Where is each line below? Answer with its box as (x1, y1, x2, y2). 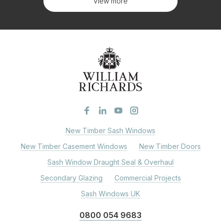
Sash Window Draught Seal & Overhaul (47, 157, 174, 166)
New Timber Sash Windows (66, 126, 155, 135)
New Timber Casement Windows (20, 142, 127, 150)
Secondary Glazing (40, 173, 103, 182)
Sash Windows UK (81, 189, 140, 198)
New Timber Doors (139, 142, 201, 150)
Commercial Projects (114, 173, 181, 182)
